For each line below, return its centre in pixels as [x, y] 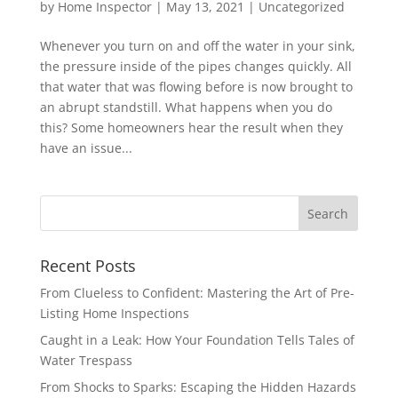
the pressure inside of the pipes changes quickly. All [195, 66]
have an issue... [86, 148]
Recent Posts [88, 266]
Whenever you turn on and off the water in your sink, [197, 46]
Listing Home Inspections [114, 313]
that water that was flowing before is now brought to [196, 87]
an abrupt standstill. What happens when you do [186, 107]
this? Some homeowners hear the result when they [191, 127]
